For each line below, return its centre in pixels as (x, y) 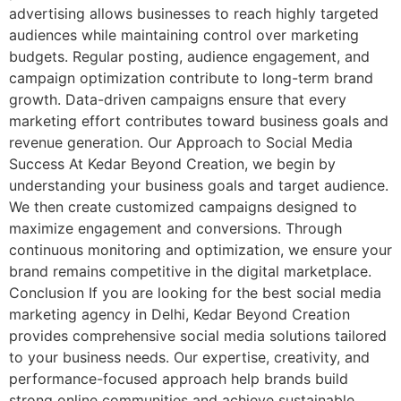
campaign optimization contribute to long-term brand (191, 77)
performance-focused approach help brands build (179, 378)
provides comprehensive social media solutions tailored (198, 335)
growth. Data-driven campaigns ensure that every (178, 99)
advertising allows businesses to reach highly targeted (194, 13)
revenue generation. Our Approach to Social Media (181, 142)
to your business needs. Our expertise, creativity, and (189, 357)
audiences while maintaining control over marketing (184, 34)
